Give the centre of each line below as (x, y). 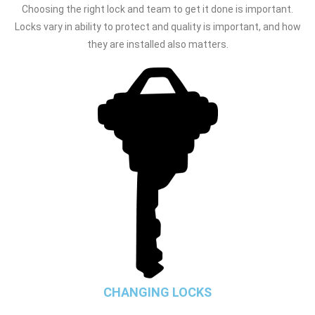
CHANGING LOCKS (157, 292)
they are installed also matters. (157, 44)
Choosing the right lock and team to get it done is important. (157, 9)
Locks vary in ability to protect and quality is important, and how (157, 26)
